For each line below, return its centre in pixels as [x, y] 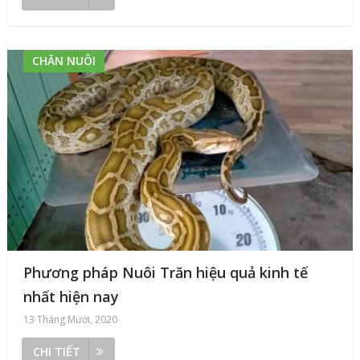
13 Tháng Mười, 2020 [70, 319]
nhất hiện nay [71, 296]
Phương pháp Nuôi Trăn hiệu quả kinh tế [165, 272]
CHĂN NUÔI [63, 60]
